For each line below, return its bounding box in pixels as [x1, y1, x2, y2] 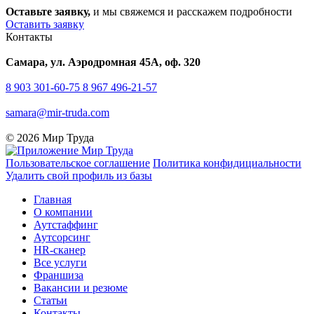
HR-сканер [34, 243, 86, 256]
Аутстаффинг [34, 218, 98, 231]
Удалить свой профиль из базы [6, 169, 152, 182]
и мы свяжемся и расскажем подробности [90, 5, 292, 18]
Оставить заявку [6, 18, 84, 30]
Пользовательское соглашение [6, 156, 150, 169]
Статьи [34, 294, 67, 306]
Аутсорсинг [34, 231, 90, 243]
